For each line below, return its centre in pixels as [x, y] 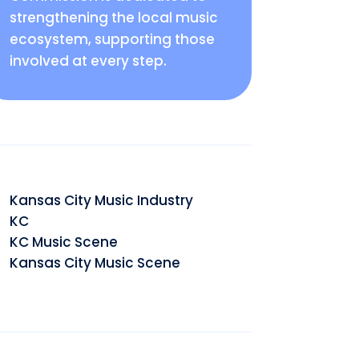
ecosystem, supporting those [112, 39]
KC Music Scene [63, 242]
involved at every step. [88, 61]
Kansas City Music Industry [101, 200]
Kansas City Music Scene [95, 263]
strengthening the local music [113, 18]
